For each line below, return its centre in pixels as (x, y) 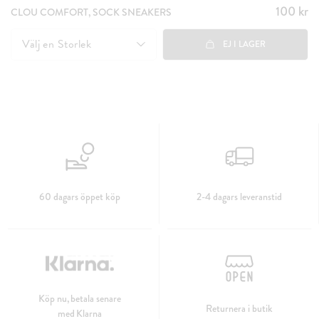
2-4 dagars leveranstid (239, 196)
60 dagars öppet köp (80, 196)
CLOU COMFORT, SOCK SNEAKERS (91, 12)
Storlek (74, 44)
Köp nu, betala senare (80, 298)
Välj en (40, 44)
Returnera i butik (239, 308)
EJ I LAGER (244, 45)
